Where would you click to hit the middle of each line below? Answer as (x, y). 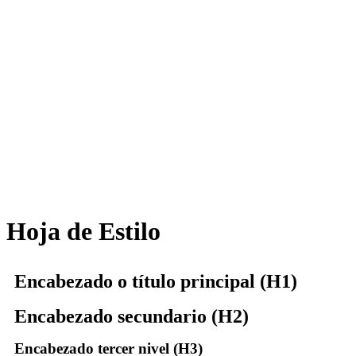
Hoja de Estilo (83, 232)
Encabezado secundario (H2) (132, 316)
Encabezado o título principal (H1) (156, 281)
